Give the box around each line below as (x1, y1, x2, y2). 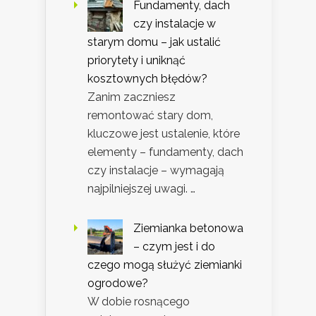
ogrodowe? (87, 276, 148, 291)
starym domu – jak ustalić (87, 35, 221, 49)
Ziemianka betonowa (133, 221, 243, 236)
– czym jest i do (133, 240, 215, 254)
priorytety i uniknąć (87, 54, 186, 68)
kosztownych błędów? (87, 72, 207, 86)
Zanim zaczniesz (87, 90, 176, 104)
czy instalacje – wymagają (87, 164, 224, 178)
